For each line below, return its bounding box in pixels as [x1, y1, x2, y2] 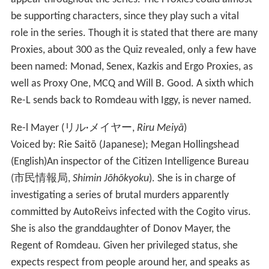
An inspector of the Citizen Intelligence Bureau [46, 156, 249, 168]
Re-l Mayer [10, 122, 61, 134]
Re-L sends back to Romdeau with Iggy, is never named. [10, 95, 252, 107]
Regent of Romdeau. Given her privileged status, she [10, 240, 238, 252]
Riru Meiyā [136, 122, 184, 134]
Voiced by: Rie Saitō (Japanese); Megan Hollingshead [10, 139, 239, 151]
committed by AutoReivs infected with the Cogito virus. [10, 207, 251, 219]
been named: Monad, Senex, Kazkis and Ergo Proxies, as [10, 61, 253, 73]
